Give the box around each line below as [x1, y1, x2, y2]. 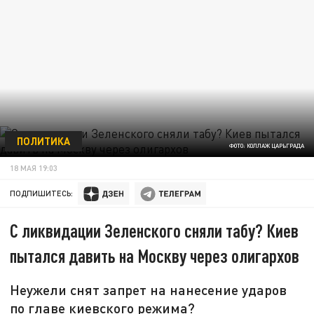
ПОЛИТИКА [16, 134, 70, 147]
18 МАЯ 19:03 [10, 163, 58, 172]
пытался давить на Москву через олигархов [10, 245, 300, 267]
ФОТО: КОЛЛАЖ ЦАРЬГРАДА [228, 142, 304, 150]
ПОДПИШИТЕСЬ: [10, 189, 74, 198]
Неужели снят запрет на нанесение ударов [10, 281, 287, 299]
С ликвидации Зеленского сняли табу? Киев [10, 219, 299, 242]
